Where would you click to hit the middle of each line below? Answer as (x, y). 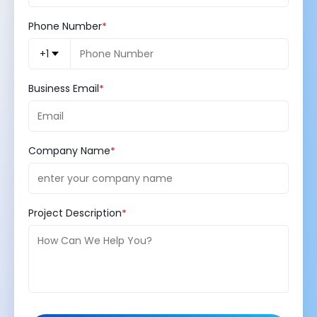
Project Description (75, 213)
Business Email (64, 88)
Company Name (69, 151)
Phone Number (65, 26)
